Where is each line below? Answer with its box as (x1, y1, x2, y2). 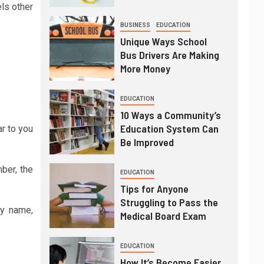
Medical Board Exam (120, 209, 206, 222)
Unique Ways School (120, 35, 207, 48)
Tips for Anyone (120, 182, 189, 195)
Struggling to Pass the (120, 196, 218, 209)
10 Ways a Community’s (120, 108, 221, 121)
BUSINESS (120, 22, 150, 28)
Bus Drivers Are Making (120, 48, 219, 61)
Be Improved (120, 136, 174, 148)
